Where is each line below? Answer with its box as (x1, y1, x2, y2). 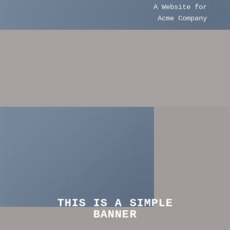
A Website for (154, 3, 207, 11)
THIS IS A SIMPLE (57, 197, 173, 210)
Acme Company (158, 14, 207, 23)
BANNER (93, 208, 137, 221)
